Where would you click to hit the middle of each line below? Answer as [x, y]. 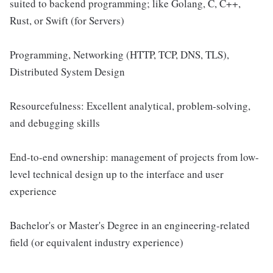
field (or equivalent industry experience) [97, 243]
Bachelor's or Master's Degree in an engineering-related [130, 225]
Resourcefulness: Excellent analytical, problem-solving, [130, 106]
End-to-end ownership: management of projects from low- [134, 157]
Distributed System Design [67, 72]
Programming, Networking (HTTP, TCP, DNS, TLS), [119, 55]
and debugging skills [55, 123]
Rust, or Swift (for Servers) [67, 21]
